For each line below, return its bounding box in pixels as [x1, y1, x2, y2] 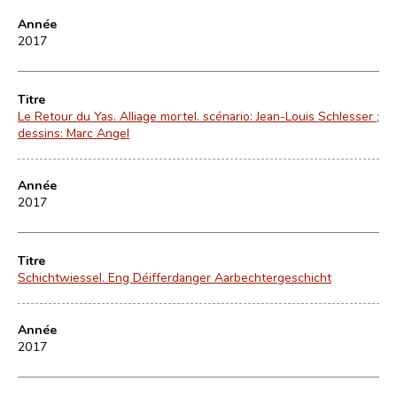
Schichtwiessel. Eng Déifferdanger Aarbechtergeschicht [18, 269, 331, 285]
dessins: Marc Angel [18, 124, 129, 141]
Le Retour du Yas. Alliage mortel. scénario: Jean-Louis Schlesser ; [18, 107, 379, 124]
